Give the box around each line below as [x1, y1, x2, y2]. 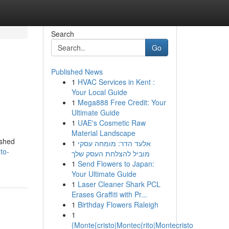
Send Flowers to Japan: [77, 158, 154, 169]
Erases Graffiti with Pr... [71, 189, 147, 199]
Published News [51, 66, 103, 77]
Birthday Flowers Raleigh [77, 199, 158, 210]
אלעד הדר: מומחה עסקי [77, 138, 151, 148]
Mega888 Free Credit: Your [77, 97, 166, 107]
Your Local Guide [71, 87, 127, 97]
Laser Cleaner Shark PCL [77, 179, 161, 189]
